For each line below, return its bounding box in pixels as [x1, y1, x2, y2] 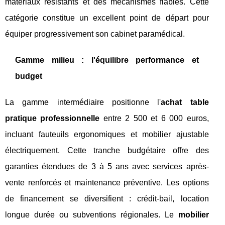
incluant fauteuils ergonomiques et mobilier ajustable [5, 130, 209, 139]
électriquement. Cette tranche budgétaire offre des [5, 146, 209, 155]
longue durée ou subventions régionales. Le [5, 210, 178, 219]
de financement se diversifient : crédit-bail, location [5, 194, 209, 203]
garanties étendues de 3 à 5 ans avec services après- [5, 162, 209, 171]
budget [15, 72, 42, 80]
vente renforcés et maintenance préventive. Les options [5, 178, 209, 187]
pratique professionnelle [5, 114, 100, 123]
